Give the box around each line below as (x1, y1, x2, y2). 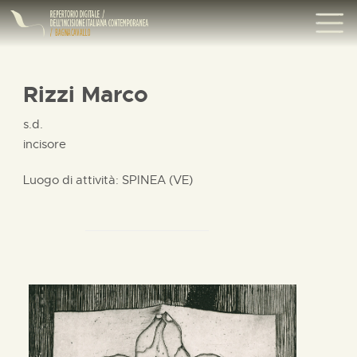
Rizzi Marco (23, 80, 148, 109)
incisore (23, 136, 66, 151)
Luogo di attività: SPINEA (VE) (23, 172, 193, 187)
